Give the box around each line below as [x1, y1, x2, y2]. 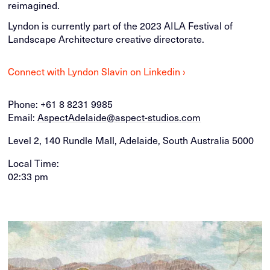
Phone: [8, 96, 41, 111]
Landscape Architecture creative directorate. [8, 31, 205, 46]
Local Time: [8, 155, 60, 171]
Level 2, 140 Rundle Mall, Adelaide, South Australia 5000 [8, 133, 254, 148]
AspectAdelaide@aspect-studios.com [37, 110, 201, 125]
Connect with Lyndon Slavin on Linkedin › [8, 64, 186, 79]
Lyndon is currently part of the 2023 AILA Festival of [8, 18, 233, 33]
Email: [8, 110, 38, 125]
